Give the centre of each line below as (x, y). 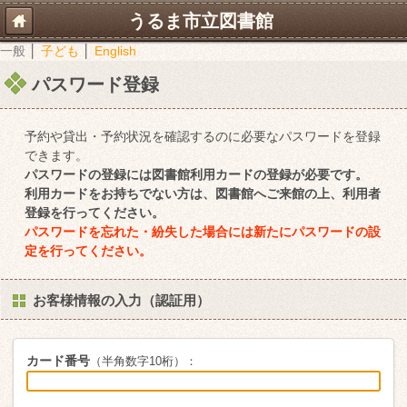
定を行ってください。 (89, 251)
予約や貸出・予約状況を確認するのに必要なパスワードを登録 (203, 136)
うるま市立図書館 (201, 21)
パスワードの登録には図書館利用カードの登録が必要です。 (197, 174)
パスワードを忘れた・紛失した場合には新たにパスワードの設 (203, 232)
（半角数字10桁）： (144, 362)
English (115, 51)
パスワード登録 (95, 84)
